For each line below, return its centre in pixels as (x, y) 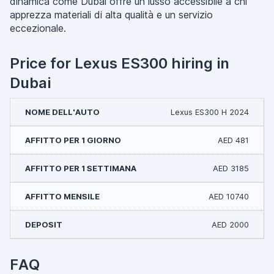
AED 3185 (231, 168)
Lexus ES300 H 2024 (210, 112)
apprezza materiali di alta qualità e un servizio (111, 15)
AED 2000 (230, 224)
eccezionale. (38, 28)
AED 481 (233, 140)
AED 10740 (229, 196)
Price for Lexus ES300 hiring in (120, 63)
